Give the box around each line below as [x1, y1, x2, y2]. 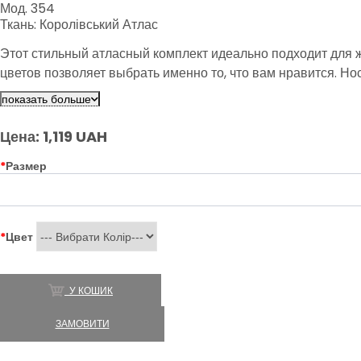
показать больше [2, 93, 91, 106]
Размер [6, 158, 47, 175]
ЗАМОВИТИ [55, 317, 110, 331]
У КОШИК [64, 283, 113, 297]
